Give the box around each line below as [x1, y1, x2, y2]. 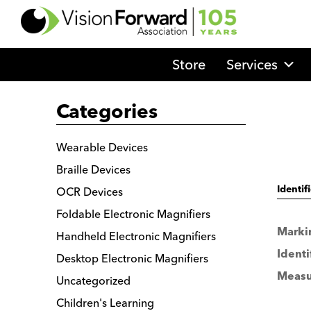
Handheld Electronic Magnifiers [56, 229, 217, 244]
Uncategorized [56, 274, 131, 288]
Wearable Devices [56, 140, 149, 155]
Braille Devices [56, 162, 131, 177]
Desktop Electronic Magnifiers [56, 251, 209, 266]
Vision [236, 48, 275, 66]
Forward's [236, 69, 298, 87]
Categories [56, 103, 158, 124]
